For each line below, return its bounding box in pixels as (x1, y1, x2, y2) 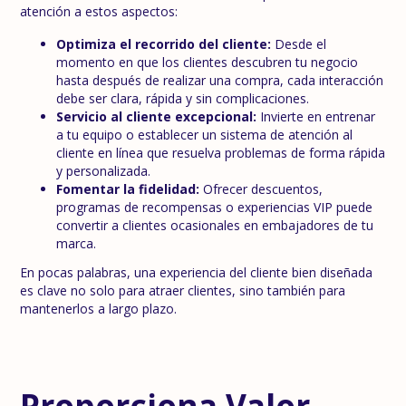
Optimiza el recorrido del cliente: (56, 35, 272, 53)
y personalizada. (56, 162, 151, 179)
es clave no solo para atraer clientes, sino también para (20, 282, 346, 299)
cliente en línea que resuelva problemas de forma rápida (56, 144, 386, 161)
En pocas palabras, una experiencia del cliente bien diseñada (20, 264, 373, 281)
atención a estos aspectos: (20, 3, 179, 20)
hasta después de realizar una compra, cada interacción (56, 72, 384, 89)
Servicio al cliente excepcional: (56, 108, 257, 125)
